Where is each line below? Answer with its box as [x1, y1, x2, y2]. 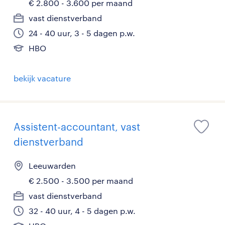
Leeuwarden [29, 161, 76, 171]
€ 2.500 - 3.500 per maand [29, 176, 133, 186]
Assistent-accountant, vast [14, 121, 140, 133]
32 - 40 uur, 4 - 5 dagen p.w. [29, 206, 136, 216]
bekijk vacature [14, 73, 71, 83]
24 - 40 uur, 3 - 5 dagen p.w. [29, 28, 135, 38]
